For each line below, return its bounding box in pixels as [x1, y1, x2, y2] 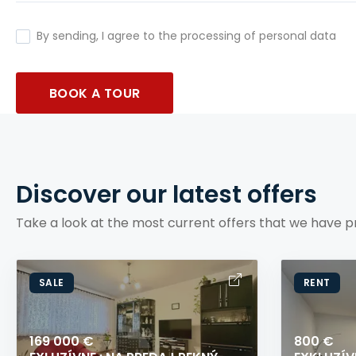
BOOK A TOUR [49, 83, 141, 103]
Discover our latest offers [16, 178, 317, 211]
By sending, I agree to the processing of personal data [37, 28, 336, 44]
